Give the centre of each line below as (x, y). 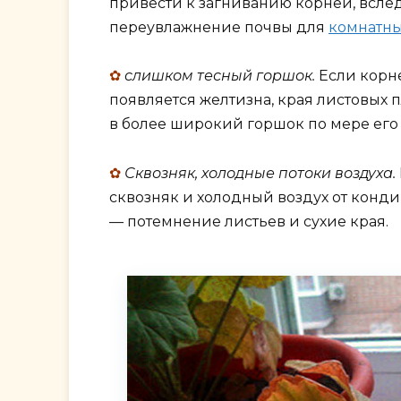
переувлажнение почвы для (219, 28)
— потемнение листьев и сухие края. (249, 221)
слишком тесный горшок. (220, 76)
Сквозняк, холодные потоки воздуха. (260, 173)
